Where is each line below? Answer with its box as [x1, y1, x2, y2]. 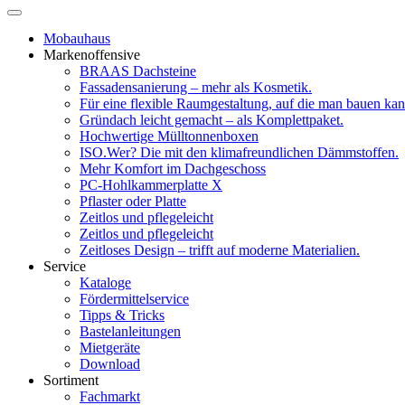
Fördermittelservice [80, 290, 189, 306]
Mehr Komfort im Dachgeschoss [80, 160, 266, 176]
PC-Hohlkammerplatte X [80, 176, 222, 193]
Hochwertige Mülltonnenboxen [80, 127, 259, 144]
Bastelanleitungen [80, 323, 181, 339]
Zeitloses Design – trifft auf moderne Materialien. [80, 241, 360, 258]
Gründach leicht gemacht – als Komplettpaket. [80, 111, 344, 127]
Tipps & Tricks [80, 306, 165, 323]
